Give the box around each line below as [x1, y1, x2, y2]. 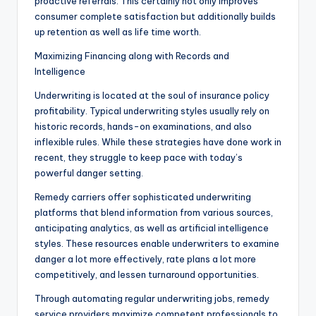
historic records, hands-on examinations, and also [35, 121, 252, 133]
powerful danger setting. [35, 167, 143, 179]
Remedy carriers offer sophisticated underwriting [35, 191, 251, 203]
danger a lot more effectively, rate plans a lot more [35, 253, 256, 265]
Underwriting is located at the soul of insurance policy [35, 90, 269, 102]
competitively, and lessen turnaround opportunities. [35, 269, 259, 281]
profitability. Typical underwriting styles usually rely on [35, 105, 269, 117]
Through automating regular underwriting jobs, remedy [35, 293, 269, 305]
